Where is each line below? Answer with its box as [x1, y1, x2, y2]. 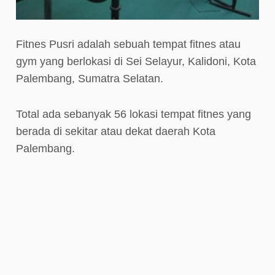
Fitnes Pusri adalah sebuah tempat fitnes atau [16, 38, 241, 51]
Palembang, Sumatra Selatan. [16, 72, 164, 85]
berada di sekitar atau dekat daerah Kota [16, 125, 216, 138]
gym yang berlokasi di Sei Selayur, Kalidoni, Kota [16, 55, 257, 68]
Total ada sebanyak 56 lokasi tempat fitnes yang [16, 108, 252, 121]
